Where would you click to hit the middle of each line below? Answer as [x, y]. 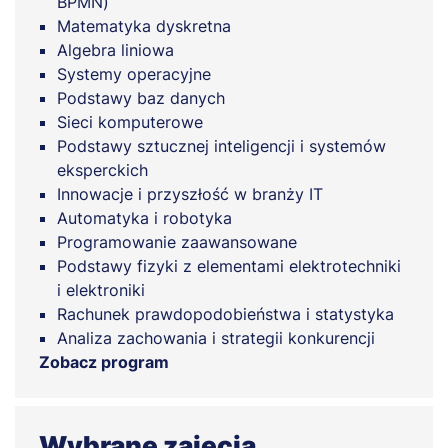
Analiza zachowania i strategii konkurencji [216, 338]
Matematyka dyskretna [144, 26]
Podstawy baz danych [141, 98]
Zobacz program [104, 362]
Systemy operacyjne [134, 74]
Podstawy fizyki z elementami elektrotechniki [229, 266]
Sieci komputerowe [130, 122]
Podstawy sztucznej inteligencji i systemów [221, 146]
